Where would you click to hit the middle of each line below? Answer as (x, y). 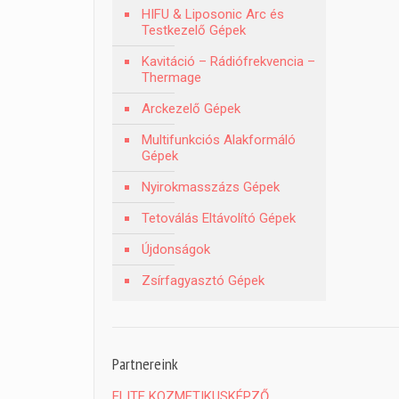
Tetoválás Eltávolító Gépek (219, 218)
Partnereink (146, 364)
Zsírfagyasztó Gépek (204, 281)
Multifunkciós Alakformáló (219, 140)
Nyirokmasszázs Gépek (211, 187)
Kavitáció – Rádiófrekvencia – (229, 61)
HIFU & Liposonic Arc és (213, 14)
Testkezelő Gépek (194, 30)
